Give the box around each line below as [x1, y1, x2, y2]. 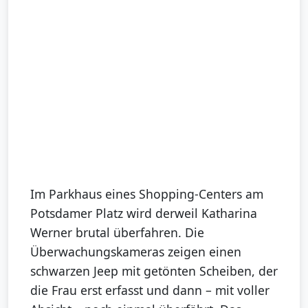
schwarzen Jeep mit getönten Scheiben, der [30, 262, 278, 279]
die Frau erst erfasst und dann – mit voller [30, 281, 269, 298]
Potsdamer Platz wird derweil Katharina [30, 204, 257, 221]
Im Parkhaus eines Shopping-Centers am [30, 185, 263, 202]
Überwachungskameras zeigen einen [30, 243, 241, 260]
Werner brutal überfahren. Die [30, 223, 204, 241]
